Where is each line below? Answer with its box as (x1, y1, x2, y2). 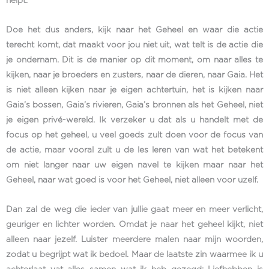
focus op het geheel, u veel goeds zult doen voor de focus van (6, 131, 263, 140)
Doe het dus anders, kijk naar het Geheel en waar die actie (6, 26, 263, 35)
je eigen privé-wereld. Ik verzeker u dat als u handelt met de (6, 116, 263, 125)
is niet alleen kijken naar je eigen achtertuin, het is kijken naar (6, 86, 263, 95)
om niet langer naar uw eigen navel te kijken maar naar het (6, 161, 263, 170)
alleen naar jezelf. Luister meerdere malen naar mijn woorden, (6, 235, 263, 244)
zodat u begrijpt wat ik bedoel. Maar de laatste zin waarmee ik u (6, 250, 263, 259)
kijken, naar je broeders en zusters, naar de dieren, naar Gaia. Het (6, 71, 263, 80)
